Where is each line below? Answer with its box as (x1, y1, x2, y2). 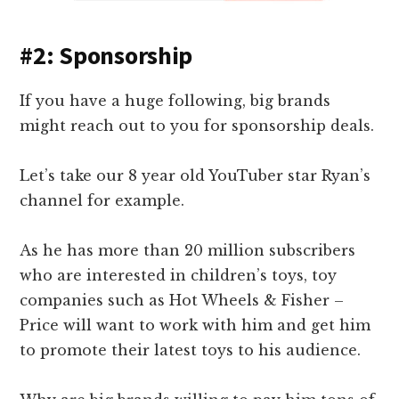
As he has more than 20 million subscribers (20, 241, 356, 260)
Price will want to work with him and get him (20, 316, 371, 335)
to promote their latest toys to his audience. (20, 341, 362, 360)
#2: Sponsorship (20, 39, 193, 72)
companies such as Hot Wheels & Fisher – (20, 291, 345, 310)
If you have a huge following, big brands (20, 92, 331, 110)
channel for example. (20, 191, 185, 210)
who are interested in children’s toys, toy (20, 266, 338, 285)
